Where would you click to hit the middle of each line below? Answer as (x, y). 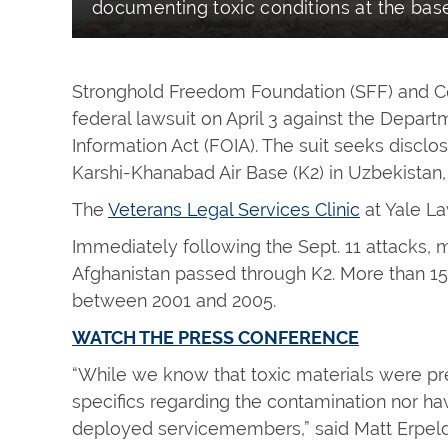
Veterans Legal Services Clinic (234, 210)
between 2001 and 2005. (174, 301)
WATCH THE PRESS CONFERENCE (215, 338)
